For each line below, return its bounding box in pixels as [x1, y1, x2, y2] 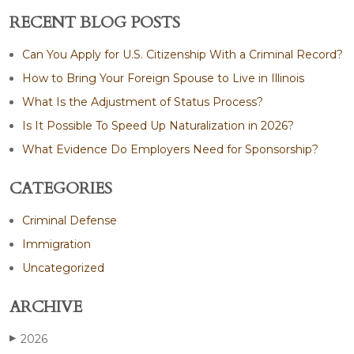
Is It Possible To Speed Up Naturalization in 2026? [22, 118, 294, 133]
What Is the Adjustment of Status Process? [22, 94, 263, 109]
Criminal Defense [22, 213, 117, 228]
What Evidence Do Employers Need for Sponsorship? [22, 141, 318, 156]
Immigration [22, 236, 91, 251]
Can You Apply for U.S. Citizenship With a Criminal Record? [22, 47, 343, 62]
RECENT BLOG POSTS [9, 11, 180, 33]
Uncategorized [22, 260, 104, 275]
